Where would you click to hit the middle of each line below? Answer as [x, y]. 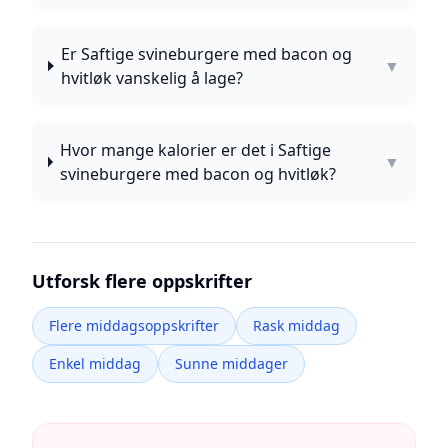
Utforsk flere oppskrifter [142, 281]
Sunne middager [231, 363]
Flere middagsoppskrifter [134, 325]
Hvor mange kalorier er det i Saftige [196, 150]
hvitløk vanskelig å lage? [152, 78]
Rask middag [296, 325]
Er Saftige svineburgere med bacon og [207, 54]
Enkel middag [95, 363]
